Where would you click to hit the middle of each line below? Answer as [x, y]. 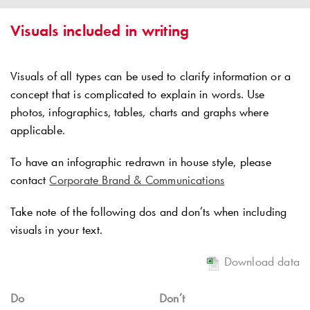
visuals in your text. [56, 230]
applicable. [38, 130]
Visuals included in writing [100, 30]
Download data [262, 262]
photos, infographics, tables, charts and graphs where [139, 112]
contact [30, 180]
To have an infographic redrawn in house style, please [141, 162]
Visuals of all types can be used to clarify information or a [151, 76]
